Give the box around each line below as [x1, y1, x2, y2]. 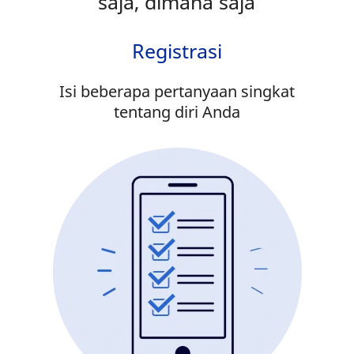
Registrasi [132, 37, 222, 65]
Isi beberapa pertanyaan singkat [59, 81, 295, 103]
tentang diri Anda [114, 101, 240, 123]
